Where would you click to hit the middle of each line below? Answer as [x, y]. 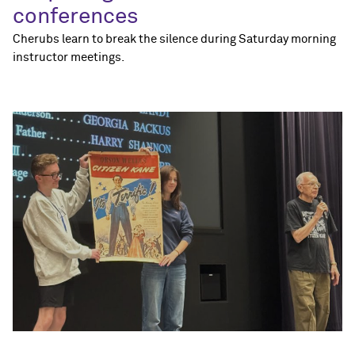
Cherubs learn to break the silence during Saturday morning [174, 39]
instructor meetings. [69, 57]
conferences [76, 16]
